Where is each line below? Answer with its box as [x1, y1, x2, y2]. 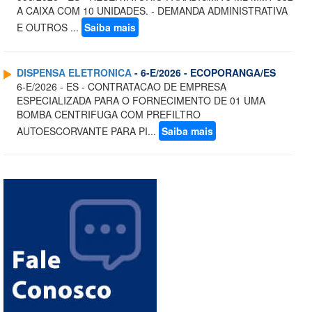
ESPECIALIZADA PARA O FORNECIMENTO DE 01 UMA [17, 93, 265, 108]
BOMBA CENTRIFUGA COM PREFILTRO [17, 107, 201, 122]
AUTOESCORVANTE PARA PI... [17, 124, 159, 139]
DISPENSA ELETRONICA [17, 65, 132, 80]
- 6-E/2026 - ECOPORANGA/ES [132, 65, 276, 80]
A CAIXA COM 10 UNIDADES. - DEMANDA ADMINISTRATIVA [17, 3, 288, 18]
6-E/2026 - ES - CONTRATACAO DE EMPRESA [17, 79, 226, 94]
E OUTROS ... [17, 20, 81, 35]
